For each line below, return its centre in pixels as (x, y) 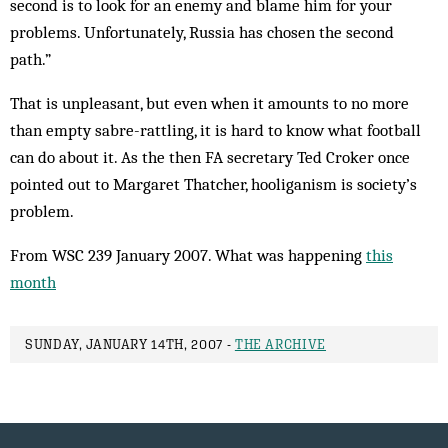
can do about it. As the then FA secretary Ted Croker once (210, 157)
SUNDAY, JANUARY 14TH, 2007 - (130, 344)
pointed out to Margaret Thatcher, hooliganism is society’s (213, 184)
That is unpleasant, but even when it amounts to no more (209, 103)
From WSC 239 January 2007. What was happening (188, 255)
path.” (30, 59)
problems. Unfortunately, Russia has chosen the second (202, 32)
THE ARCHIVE (280, 344)
